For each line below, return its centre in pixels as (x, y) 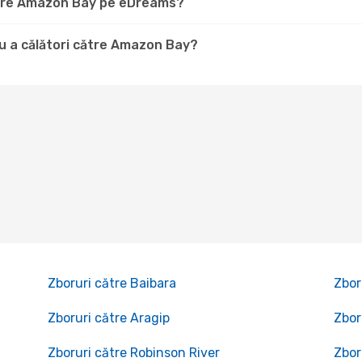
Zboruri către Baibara (112, 283)
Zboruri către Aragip (108, 318)
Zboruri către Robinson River (133, 353)
